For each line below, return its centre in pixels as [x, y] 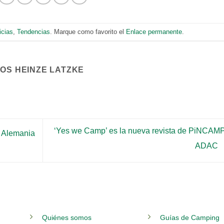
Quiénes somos [66, 217]
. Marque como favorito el [88, 31]
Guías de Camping [190, 217]
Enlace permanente [154, 31]
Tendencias [34, 31]
